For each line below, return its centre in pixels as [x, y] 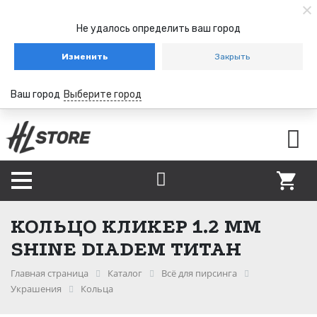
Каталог [125, 273]
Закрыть [232, 57]
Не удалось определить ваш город [158, 29]
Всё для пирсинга [199, 273]
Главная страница [50, 273]
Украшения [36, 288]
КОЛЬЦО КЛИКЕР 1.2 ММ [136, 226]
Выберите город [103, 94]
